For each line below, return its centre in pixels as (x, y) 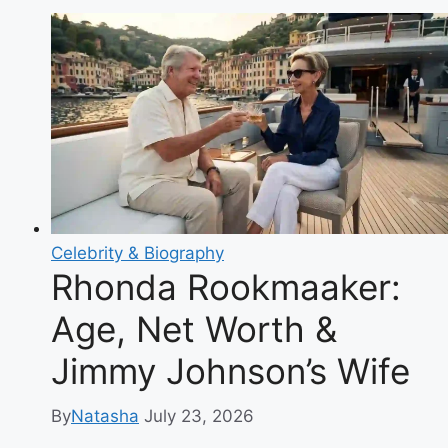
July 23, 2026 (199, 415)
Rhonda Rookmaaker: (226, 287)
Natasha (105, 415)
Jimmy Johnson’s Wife (230, 371)
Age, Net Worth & (194, 329)
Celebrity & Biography (137, 253)
